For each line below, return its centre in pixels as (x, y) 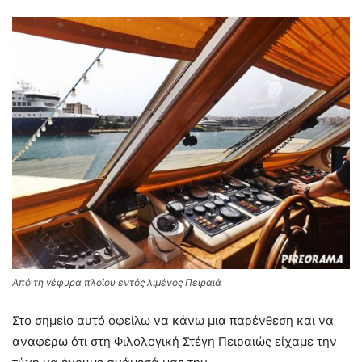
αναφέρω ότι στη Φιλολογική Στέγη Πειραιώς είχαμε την (175, 342)
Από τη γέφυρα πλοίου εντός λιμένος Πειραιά (117, 283)
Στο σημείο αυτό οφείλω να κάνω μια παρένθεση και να (173, 321)
